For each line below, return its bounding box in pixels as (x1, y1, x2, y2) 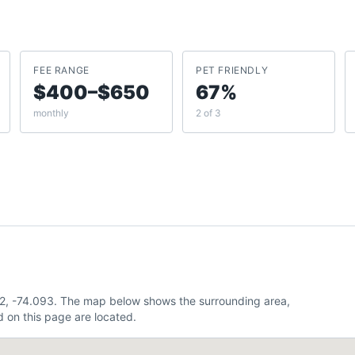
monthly (33, 107, 70, 119)
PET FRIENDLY (195, 64, 269, 76)
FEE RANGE (33, 64, 90, 76)
